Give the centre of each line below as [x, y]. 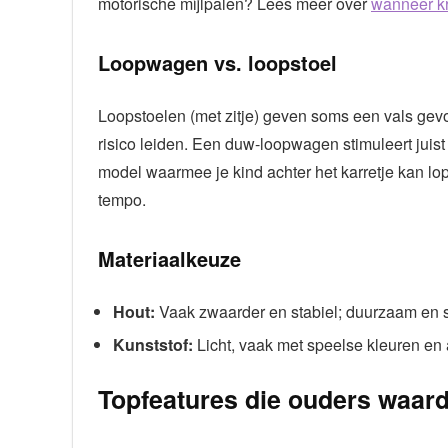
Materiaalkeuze [169, 258]
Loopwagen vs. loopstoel [217, 62]
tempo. [122, 199]
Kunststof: [153, 344]
